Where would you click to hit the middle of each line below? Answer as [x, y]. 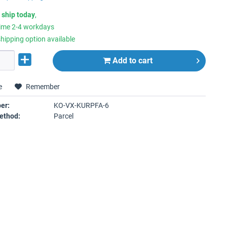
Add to [125, 61]
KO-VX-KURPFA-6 [81, 105]
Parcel [63, 116]
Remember [43, 87]
